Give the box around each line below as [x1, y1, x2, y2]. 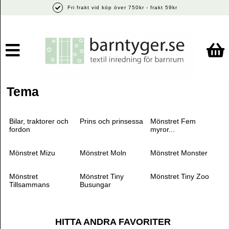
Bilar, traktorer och [9, 117, 68, 125]
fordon [9, 125, 30, 133]
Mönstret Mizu [9, 149, 55, 157]
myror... [150, 125, 175, 133]
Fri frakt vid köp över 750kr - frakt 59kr [65, 4, 177, 10]
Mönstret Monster [150, 149, 208, 157]
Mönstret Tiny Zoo [150, 172, 209, 180]
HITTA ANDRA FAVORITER [55, 217, 171, 227]
